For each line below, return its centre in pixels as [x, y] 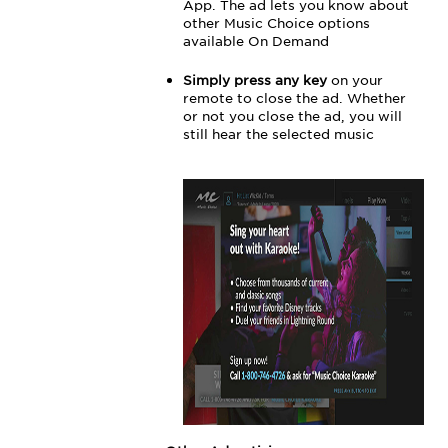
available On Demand [255, 40]
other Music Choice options [276, 22]
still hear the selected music [278, 133]
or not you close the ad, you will [292, 115]
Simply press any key [254, 79]
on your [354, 79]
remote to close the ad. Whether [294, 97]
